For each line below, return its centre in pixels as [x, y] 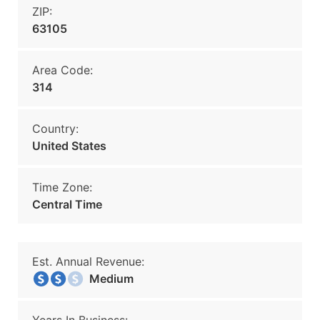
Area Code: [62, 70]
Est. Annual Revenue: [88, 261]
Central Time [67, 204]
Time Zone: [62, 187]
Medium [107, 279]
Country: [55, 129]
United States [69, 146]
